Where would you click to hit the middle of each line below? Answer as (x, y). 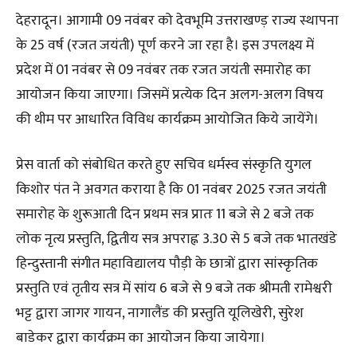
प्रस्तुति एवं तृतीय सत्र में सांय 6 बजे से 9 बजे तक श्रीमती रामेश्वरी (174, 288)
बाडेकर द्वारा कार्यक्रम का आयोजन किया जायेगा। (141, 337)
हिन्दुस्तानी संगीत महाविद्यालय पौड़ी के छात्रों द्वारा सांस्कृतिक (167, 263)
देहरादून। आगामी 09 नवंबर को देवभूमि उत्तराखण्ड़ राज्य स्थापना (177, 20)
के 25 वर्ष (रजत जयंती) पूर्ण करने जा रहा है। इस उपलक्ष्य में (165, 45)
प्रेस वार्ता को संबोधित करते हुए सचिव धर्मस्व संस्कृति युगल (164, 165)
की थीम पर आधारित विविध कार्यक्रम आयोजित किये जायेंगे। (167, 119)
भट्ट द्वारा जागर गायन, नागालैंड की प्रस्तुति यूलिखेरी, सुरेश (160, 313)
